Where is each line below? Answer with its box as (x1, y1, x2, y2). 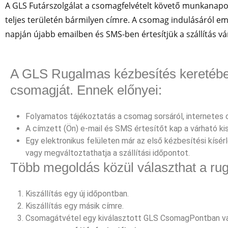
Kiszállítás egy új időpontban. (25, 189, 129, 198)
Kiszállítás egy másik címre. (25, 201, 124, 211)
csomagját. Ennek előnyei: (10, 82, 162, 98)
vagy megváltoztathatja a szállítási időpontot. (25, 148, 190, 158)
